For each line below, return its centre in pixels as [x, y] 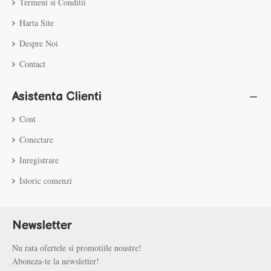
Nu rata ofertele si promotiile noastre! [77, 248]
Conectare [36, 139]
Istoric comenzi [46, 181]
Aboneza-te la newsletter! [56, 261]
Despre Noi [39, 43]
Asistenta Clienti [57, 97]
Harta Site [37, 23]
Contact [32, 64]
